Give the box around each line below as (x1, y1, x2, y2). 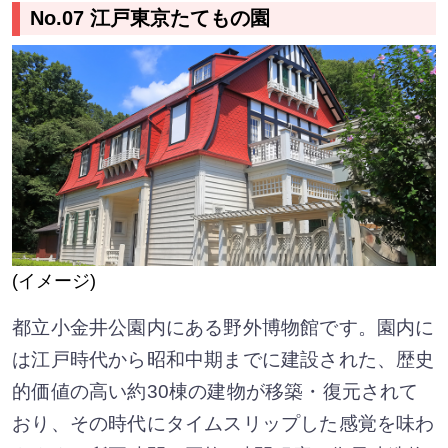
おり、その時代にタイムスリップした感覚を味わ (12, 412, 435, 434)
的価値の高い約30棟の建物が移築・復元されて (12, 380, 419, 402)
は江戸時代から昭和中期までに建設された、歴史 (12, 348, 435, 370)
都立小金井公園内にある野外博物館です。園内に (12, 316, 435, 338)
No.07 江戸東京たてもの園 (30, 7, 271, 30)
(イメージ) (12, 270, 97, 291)
